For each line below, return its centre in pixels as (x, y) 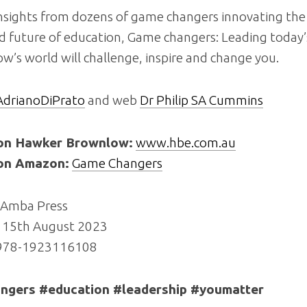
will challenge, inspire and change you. (169, 57)
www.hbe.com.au (186, 142)
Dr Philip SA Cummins (201, 100)
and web (112, 100)
